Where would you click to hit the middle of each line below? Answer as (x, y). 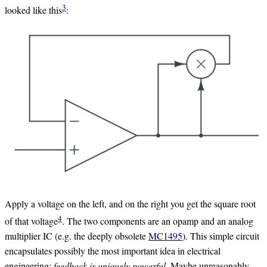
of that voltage (31, 221)
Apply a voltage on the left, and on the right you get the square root (130, 203)
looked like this (33, 10)
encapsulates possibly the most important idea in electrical (113, 250)
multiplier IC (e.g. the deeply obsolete (77, 235)
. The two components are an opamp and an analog (158, 221)
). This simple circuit (221, 235)
